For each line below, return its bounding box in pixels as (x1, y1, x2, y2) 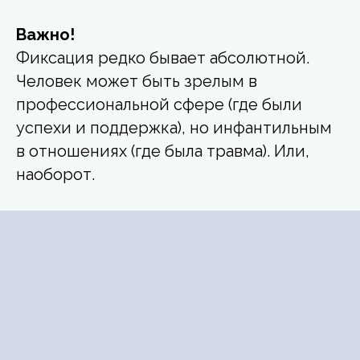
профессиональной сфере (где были (16, 94, 302, 114)
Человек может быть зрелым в (16, 71, 257, 91)
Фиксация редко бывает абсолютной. (16, 47, 309, 67)
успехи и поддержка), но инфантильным (16, 117, 332, 137)
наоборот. (16, 164, 95, 184)
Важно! (16, 24, 75, 44)
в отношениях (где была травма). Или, (16, 141, 309, 161)
